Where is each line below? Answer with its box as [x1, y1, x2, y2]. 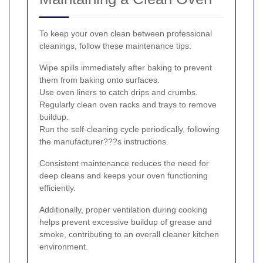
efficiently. [39, 183, 76, 193]
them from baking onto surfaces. [39, 75, 160, 85]
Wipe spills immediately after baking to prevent [39, 62, 212, 72]
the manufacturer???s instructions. [39, 136, 168, 146]
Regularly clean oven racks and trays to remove [39, 99, 217, 109]
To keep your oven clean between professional [39, 28, 212, 38]
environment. [39, 241, 88, 251]
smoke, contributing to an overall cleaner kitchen [39, 229, 219, 239]
